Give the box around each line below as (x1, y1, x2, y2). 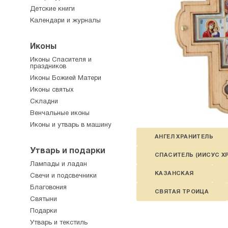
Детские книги (30, 6, 75, 12)
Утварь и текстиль (30, 220, 88, 226)
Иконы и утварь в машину (30, 122, 111, 128)
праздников (30, 64, 66, 70)
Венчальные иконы (30, 110, 90, 117)
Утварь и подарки (30, 148, 105, 155)
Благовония (30, 185, 67, 191)
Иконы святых (30, 87, 74, 93)
